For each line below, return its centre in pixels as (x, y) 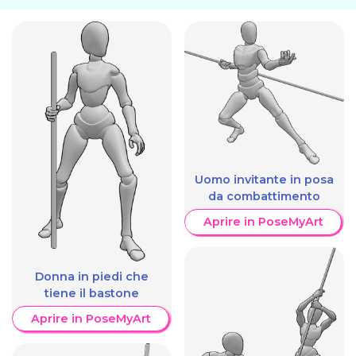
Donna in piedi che (92, 277)
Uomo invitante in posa (264, 180)
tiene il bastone (92, 294)
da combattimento (264, 197)
